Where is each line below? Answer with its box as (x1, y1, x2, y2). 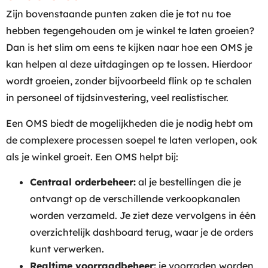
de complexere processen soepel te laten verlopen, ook (6, 133, 257, 146)
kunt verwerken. (30, 243, 104, 255)
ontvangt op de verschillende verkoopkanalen (30, 193, 240, 205)
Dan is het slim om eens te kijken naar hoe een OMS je (6, 41, 252, 54)
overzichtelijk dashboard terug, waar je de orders (30, 226, 254, 239)
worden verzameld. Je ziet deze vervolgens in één (30, 209, 256, 222)
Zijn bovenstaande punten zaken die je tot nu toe (6, 8, 231, 20)
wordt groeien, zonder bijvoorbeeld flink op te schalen (6, 75, 252, 87)
